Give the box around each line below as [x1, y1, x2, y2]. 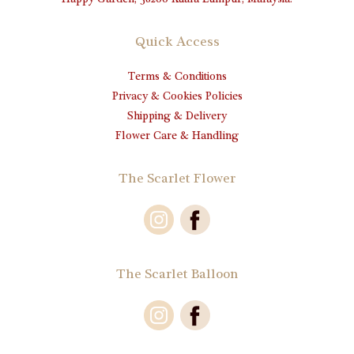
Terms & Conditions [127, 72, 227, 84]
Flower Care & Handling [115, 131, 239, 143]
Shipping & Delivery [127, 111, 227, 123]
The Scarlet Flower [119, 173, 235, 187]
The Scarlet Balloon [116, 269, 238, 283]
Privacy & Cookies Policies [111, 92, 243, 104]
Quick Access [134, 36, 220, 51]
